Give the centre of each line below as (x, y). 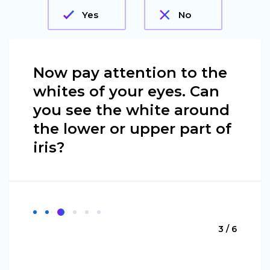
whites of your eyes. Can (126, 91)
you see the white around (131, 110)
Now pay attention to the (130, 73)
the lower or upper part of (132, 129)
